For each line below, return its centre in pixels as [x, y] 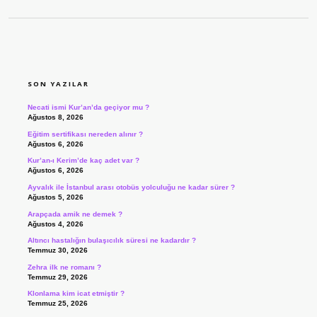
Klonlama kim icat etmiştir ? [76, 294]
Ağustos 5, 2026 [55, 197]
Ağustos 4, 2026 [55, 224]
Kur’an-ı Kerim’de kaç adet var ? [83, 161]
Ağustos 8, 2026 [55, 117]
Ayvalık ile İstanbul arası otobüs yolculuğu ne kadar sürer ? [131, 188]
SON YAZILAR [58, 84]
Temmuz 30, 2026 [57, 250]
